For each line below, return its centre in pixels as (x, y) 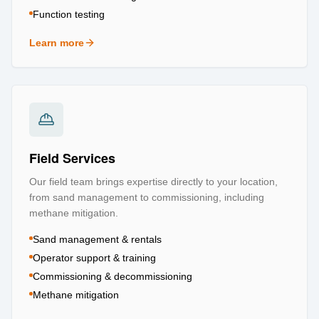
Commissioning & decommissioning (113, 276)
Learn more (57, 42)
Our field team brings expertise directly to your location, (153, 181)
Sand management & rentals (97, 239)
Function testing (69, 14)
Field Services (72, 158)
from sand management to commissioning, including (147, 197)
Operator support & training (94, 257)
